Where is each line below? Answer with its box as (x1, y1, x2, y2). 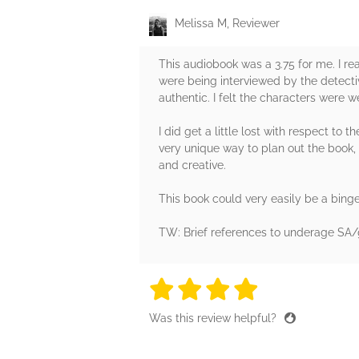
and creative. (159, 159, 226, 172)
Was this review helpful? (149, 312, 280, 325)
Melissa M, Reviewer (175, 17, 280, 30)
